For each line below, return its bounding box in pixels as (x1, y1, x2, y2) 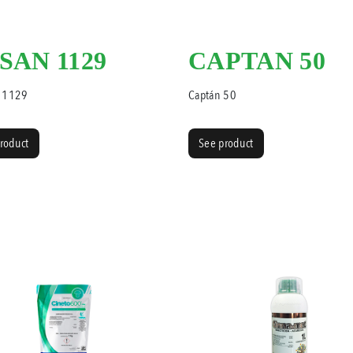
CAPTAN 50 (188, 46, 325, 76)
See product (199, 135, 254, 153)
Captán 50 (188, 87, 236, 105)
